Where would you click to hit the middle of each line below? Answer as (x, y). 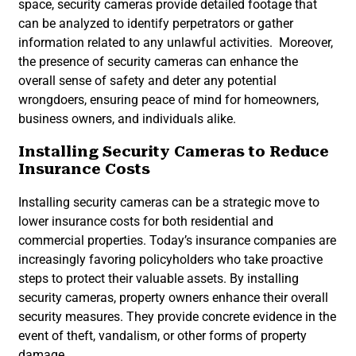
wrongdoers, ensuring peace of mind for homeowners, (168, 99)
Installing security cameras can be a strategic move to (169, 203)
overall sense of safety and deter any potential (147, 80)
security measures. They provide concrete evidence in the (177, 317)
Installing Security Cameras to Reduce (174, 152)
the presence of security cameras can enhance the (158, 61)
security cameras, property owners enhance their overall (173, 298)
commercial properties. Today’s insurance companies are (177, 241)
